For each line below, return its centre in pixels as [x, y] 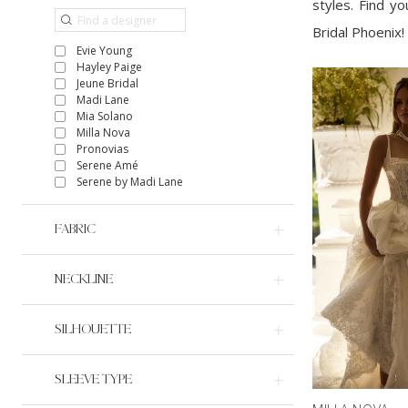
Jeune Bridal [107, 84]
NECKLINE [84, 280]
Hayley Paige [109, 67]
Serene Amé [107, 166]
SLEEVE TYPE [93, 380]
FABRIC [75, 229]
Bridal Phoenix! [358, 32]
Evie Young [104, 51]
